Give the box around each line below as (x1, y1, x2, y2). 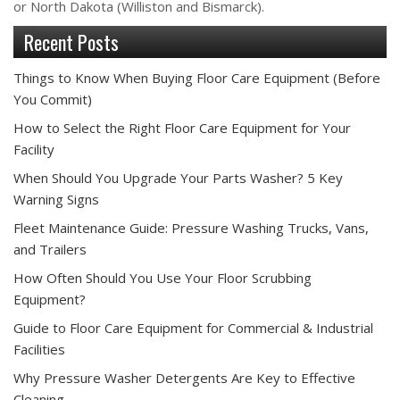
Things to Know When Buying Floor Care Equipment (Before (13, 68, 380, 87)
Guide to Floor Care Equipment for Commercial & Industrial (13, 318, 373, 337)
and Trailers (13, 239, 87, 258)
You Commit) (13, 89, 92, 108)
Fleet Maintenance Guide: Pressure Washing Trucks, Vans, (13, 218, 369, 237)
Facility (13, 139, 54, 158)
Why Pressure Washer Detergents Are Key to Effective (13, 368, 355, 387)
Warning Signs (13, 189, 99, 208)
